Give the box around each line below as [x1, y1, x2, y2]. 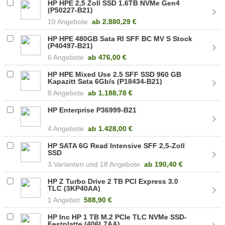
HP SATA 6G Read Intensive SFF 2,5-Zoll [48, 141, 185, 150]
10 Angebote [48, 17, 88, 26]
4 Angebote [48, 124, 84, 133]
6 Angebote [48, 53, 84, 61]
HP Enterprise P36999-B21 [48, 105, 137, 114]
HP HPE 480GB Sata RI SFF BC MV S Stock [48, 34, 193, 43]
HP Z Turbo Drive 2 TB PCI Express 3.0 [48, 177, 179, 185]
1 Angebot [48, 195, 80, 204]
